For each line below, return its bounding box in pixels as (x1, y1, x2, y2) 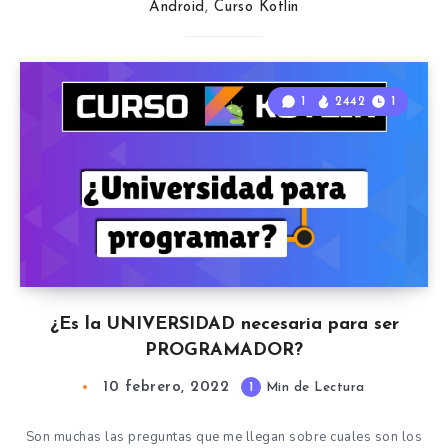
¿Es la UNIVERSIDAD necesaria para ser (49, 315, 399, 334)
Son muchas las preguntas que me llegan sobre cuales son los (25, 428, 423, 446)
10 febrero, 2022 (103, 380, 230, 395)
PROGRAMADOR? (145, 341, 303, 360)
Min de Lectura (261, 381, 365, 394)
